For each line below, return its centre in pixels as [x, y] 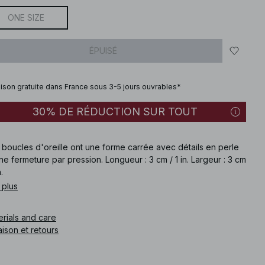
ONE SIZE [26, 17]
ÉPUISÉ [103, 51]
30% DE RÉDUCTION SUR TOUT [115, 111]
